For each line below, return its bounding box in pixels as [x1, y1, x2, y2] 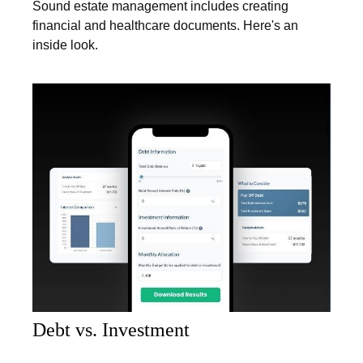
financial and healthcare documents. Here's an [32, 19, 298, 33]
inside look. [32, 38, 98, 53]
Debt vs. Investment [32, 319, 190, 341]
